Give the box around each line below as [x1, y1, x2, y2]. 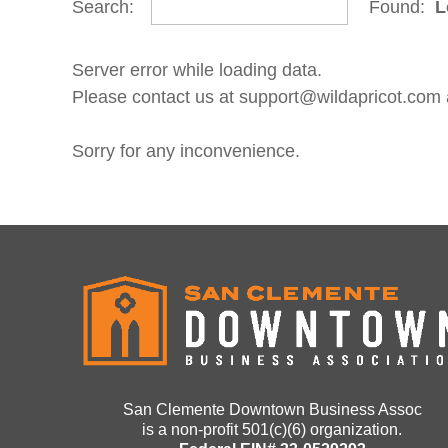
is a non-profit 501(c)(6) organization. [142, 421, 402, 439]
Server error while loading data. [72, 60, 322, 80]
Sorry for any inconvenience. [72, 141, 300, 161]
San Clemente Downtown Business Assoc [122, 401, 422, 419]
